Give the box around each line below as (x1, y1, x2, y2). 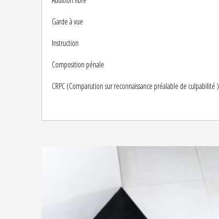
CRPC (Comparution (51, 81, 103, 91)
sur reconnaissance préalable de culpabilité (103, 81, 215, 91)
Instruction (51, 38, 79, 48)
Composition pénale (51, 59, 104, 70)
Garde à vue (51, 16, 83, 27)
